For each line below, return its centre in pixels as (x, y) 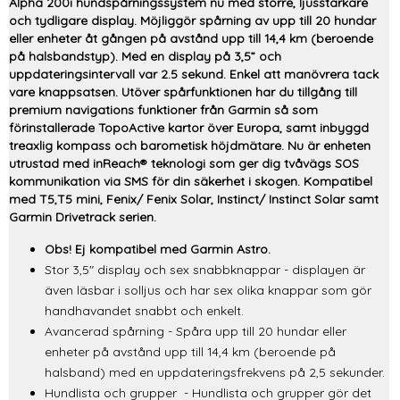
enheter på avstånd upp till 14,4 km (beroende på (190, 352)
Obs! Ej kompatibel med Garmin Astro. (158, 249)
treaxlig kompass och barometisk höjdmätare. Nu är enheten (190, 146)
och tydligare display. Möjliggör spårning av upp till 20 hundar (192, 21)
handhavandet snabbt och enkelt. (144, 311)
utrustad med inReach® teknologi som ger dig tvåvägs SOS (184, 163)
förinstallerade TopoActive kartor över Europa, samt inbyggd (189, 128)
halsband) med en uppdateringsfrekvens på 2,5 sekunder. (215, 372)
